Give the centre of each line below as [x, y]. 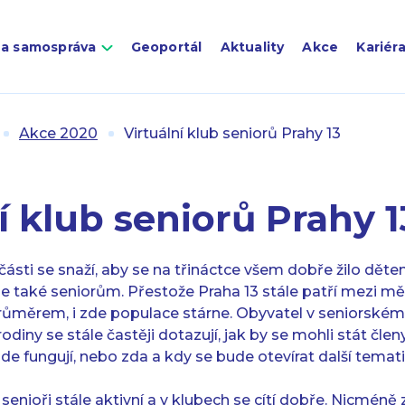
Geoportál [166, 47]
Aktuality [252, 47]
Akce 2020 [58, 133]
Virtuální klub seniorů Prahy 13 [232, 133]
